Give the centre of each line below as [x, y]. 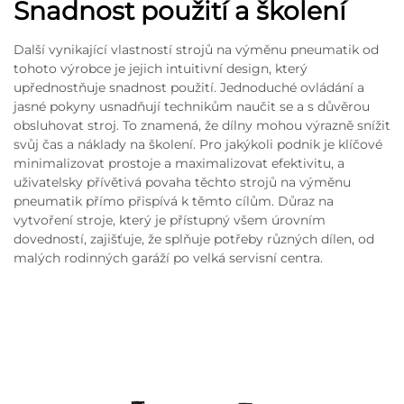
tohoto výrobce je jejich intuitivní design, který [161, 68]
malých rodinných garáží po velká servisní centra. [168, 257]
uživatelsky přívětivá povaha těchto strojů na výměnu [182, 182]
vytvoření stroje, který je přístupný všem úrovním [170, 220]
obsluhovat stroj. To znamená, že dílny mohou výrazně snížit [202, 125]
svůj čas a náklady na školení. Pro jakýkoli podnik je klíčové [198, 144]
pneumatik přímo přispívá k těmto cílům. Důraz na [174, 201]
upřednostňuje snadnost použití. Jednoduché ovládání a [189, 87]
